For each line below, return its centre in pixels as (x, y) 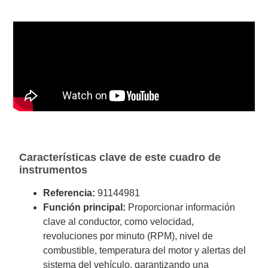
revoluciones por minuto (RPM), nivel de (128, 236)
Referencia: (69, 193)
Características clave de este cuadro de (120, 157)
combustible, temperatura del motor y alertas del (145, 250)
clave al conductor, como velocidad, (119, 221)
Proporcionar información (181, 207)
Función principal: (85, 207)
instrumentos (54, 170)
